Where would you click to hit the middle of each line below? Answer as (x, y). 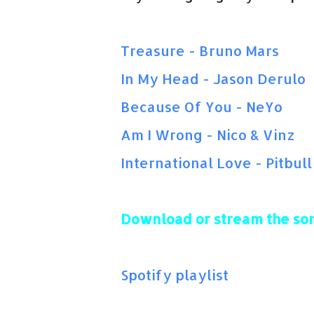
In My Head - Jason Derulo (213, 78)
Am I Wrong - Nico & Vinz (208, 135)
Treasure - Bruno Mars (200, 50)
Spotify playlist (175, 275)
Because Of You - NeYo (202, 107)
